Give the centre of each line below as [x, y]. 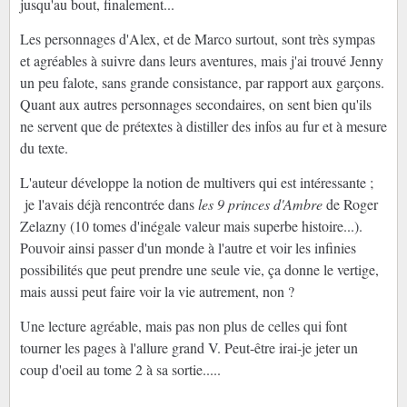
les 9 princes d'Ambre [260, 204]
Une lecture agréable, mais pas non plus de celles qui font [183, 326]
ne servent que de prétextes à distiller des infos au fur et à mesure [203, 126]
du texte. [44, 148]
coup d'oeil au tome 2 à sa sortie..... [120, 370]
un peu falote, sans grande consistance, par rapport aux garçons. [202, 83]
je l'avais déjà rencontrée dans [109, 204]
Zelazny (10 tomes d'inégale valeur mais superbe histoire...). [191, 226]
